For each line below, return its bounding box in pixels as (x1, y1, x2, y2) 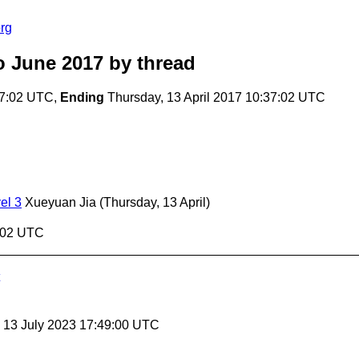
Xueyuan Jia (25, 196, 96, 210)
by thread (103, 52, 196, 75)
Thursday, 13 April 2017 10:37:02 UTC (104, 91, 325, 105)
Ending (60, 91, 104, 105)
